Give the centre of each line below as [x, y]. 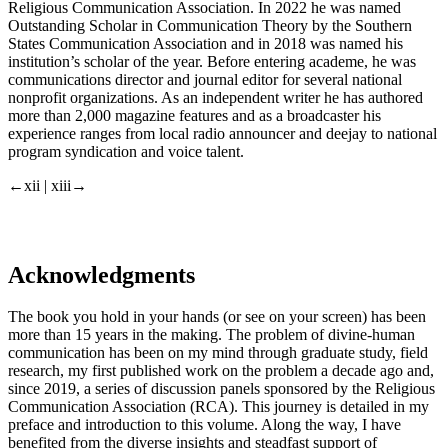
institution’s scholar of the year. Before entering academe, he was [212, 61]
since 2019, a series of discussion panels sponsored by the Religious [221, 389]
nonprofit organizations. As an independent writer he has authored [215, 97]
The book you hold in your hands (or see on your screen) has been [217, 317]
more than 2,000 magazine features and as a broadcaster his [194, 115]
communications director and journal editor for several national [205, 79]
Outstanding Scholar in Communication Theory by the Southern [210, 25]
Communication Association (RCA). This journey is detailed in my [218, 407]
